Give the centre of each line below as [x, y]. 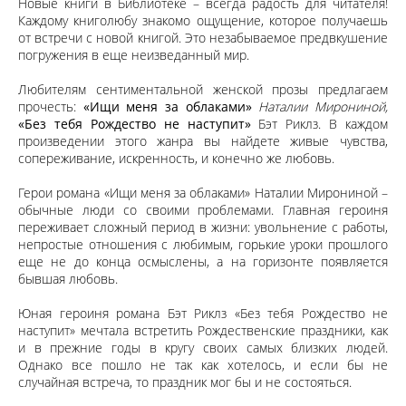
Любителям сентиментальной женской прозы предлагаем [203, 89]
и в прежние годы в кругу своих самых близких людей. [203, 348]
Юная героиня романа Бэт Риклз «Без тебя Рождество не [203, 313]
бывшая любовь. [68, 279]
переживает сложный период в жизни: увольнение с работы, [203, 227]
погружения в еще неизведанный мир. [134, 55]
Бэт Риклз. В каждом [323, 124]
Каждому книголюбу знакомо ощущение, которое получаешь [203, 20]
